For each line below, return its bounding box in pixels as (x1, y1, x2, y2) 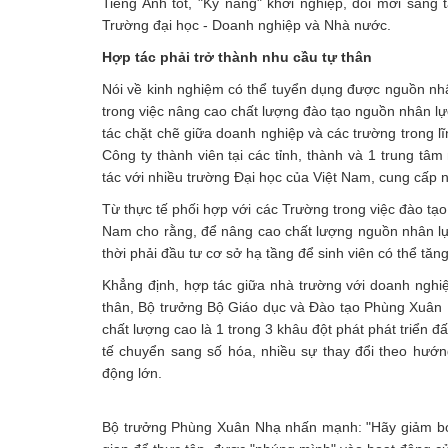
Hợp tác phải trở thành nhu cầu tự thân (102, 49, 372, 65)
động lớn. (102, 365, 162, 381)
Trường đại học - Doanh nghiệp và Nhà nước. (102, 17, 391, 33)
